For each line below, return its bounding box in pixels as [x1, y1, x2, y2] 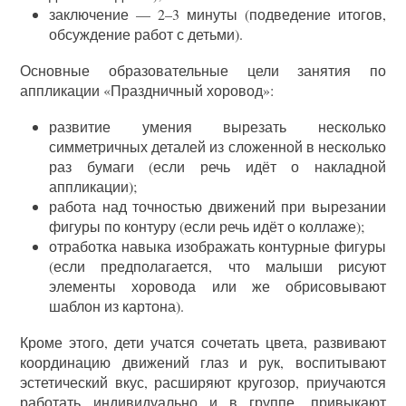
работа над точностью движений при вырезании [49, 197, 386, 217]
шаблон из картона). [49, 296, 185, 316]
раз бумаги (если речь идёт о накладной [49, 157, 386, 177]
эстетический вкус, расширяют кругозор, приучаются [20, 372, 386, 392]
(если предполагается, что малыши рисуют [49, 256, 386, 276]
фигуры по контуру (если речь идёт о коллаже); [49, 217, 365, 237]
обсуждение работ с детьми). [49, 24, 244, 44]
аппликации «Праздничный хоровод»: [20, 81, 275, 101]
